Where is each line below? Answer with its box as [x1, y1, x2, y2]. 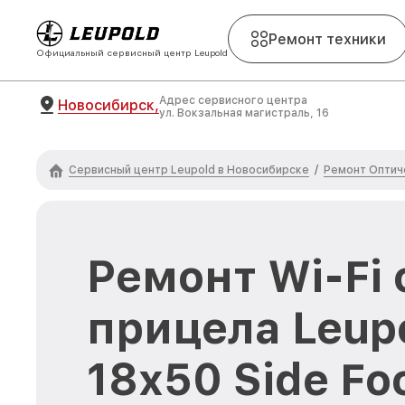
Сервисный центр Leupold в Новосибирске [69, 163, 309, 176]
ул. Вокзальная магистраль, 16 [159, 107, 329, 119]
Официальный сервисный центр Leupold [36, 47, 228, 58]
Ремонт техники [268, 30, 386, 48]
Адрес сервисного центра [159, 94, 307, 107]
